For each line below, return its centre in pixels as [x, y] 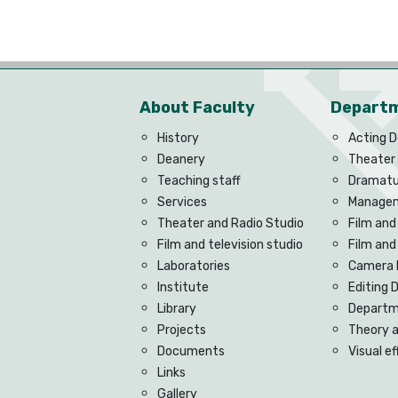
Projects [182, 330]
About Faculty [197, 107]
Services [182, 202]
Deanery [181, 159]
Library [177, 308]
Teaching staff [199, 180]
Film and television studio [230, 244]
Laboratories [194, 266]
